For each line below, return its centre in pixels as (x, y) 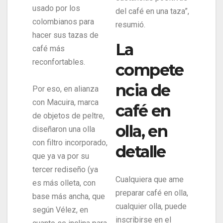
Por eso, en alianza (65, 89)
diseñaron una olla (64, 129)
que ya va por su (61, 156)
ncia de (143, 90)
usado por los (56, 8)
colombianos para (63, 21)
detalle (141, 151)
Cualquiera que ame (150, 180)
